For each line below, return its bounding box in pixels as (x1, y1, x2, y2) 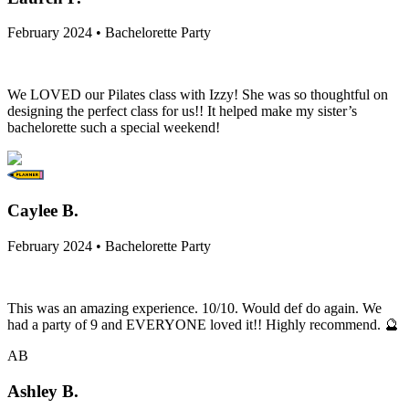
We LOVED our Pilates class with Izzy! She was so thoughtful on (7, 87, 388, 103)
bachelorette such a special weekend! (7, 120, 220, 136)
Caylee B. (7, 201, 79, 221)
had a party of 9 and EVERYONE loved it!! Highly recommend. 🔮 (7, 316, 399, 332)
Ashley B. (7, 381, 79, 401)
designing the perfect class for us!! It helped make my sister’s (7, 103, 357, 120)
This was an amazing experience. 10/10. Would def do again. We (7, 299, 382, 316)
